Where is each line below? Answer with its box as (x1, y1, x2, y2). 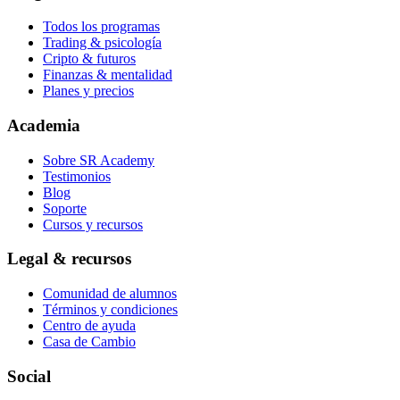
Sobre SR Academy (43, 152, 154, 168)
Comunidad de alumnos (43, 285, 177, 301)
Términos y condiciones (43, 301, 178, 317)
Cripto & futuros (43, 51, 136, 67)
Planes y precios (43, 83, 134, 99)
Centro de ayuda (43, 317, 136, 333)
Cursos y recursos (43, 216, 143, 232)
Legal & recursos (7, 249, 131, 269)
